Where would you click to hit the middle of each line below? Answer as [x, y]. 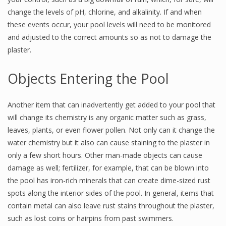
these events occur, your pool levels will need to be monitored [109, 24]
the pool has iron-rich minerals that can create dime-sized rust [109, 180]
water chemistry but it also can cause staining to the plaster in [109, 143]
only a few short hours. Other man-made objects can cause [105, 155]
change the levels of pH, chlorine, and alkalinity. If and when [105, 12]
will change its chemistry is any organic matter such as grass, [107, 117]
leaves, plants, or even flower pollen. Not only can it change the [111, 130]
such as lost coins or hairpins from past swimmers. [91, 218]
